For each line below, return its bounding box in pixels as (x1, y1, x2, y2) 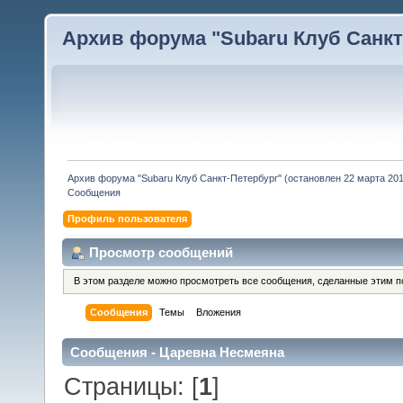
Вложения (196, 306, 242, 318)
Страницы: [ (64, 372, 200, 401)
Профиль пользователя (67, 213, 188, 225)
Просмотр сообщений (89, 245, 233, 261)
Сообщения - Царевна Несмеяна (70, 344, 284, 360)
